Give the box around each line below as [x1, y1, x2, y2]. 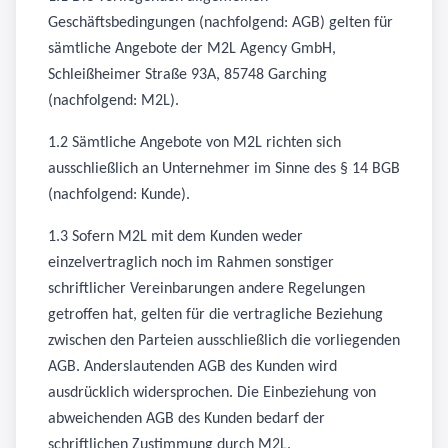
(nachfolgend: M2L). [48, 93, 179, 109]
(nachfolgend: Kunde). [48, 187, 190, 203]
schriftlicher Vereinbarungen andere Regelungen [48, 281, 365, 297]
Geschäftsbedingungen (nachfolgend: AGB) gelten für [48, 15, 393, 31]
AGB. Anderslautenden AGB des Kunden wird [48, 359, 337, 375]
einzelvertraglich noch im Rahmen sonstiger [48, 255, 334, 271]
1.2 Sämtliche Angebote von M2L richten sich [48, 135, 341, 151]
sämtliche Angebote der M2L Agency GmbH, [48, 41, 336, 57]
